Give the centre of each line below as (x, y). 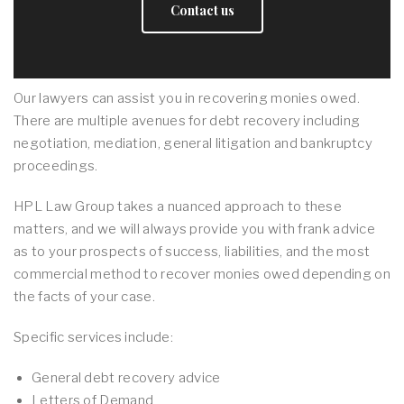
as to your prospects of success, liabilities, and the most (192, 252)
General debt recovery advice (126, 378)
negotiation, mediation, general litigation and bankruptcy (193, 143)
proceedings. (56, 166)
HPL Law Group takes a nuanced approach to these (178, 207)
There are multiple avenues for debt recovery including (187, 121)
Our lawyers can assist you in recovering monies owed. (187, 98)
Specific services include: (93, 337)
